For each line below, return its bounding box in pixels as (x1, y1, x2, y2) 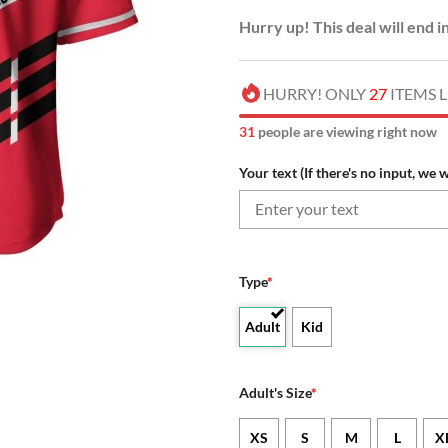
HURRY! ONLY (263, 83, 369, 103)
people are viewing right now (255, 122, 437, 140)
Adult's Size (239, 383, 311, 401)
